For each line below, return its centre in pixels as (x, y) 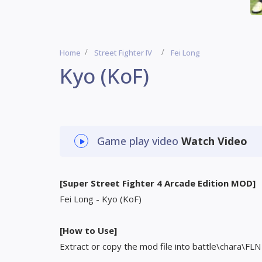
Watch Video (214, 141)
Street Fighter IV (123, 53)
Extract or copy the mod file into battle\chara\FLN (160, 246)
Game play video (139, 141)
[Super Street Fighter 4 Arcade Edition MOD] (158, 183)
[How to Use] (88, 230)
